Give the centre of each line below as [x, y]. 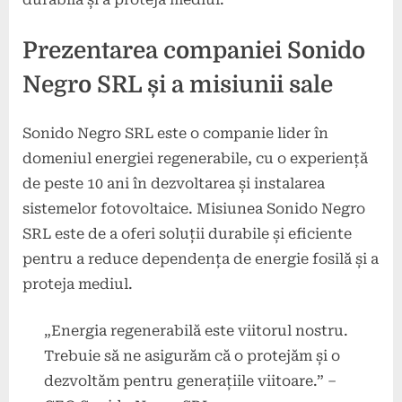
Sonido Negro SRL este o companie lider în [175, 134]
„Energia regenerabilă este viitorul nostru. [196, 331]
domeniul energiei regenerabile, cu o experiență [195, 159]
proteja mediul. [78, 284]
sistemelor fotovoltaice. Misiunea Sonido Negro [194, 209]
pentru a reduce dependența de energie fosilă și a [201, 259]
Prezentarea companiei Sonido [194, 51]
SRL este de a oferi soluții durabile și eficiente [187, 234]
